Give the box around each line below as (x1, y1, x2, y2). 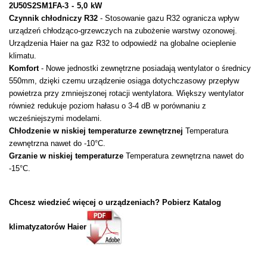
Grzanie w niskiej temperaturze (9, 151, 123, 161)
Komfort (9, 64, 39, 73)
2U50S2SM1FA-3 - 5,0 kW (9, 1, 102, 11)
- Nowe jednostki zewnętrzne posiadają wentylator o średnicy (39, 64, 251, 73)
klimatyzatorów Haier (9, 222, 86, 231)
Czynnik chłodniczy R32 (9, 14, 98, 23)
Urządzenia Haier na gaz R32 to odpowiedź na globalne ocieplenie (9, 39, 236, 48)
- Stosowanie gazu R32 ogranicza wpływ (98, 14, 239, 23)
